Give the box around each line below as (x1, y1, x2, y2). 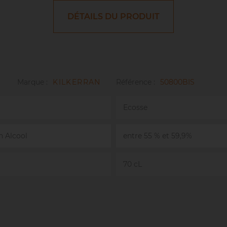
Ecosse (123, 102, 147, 112)
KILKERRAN (53, 77, 101, 87)
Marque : (17, 77, 48, 87)
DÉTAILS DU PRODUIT (67, 11, 160, 21)
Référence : (116, 77, 155, 87)
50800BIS (160, 77, 195, 87)
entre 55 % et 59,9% (123, 131, 192, 140)
